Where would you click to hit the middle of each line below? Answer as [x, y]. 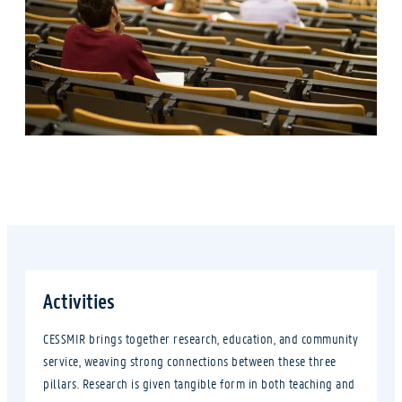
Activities [79, 300]
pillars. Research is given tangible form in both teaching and [199, 383]
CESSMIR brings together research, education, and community [201, 338]
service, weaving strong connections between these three [190, 360]
